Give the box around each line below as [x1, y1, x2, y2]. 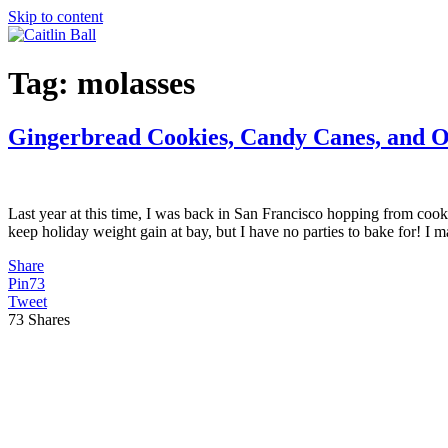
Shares [28, 310, 70, 328]
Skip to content [8, 8, 103, 25]
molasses [77, 65, 195, 102]
